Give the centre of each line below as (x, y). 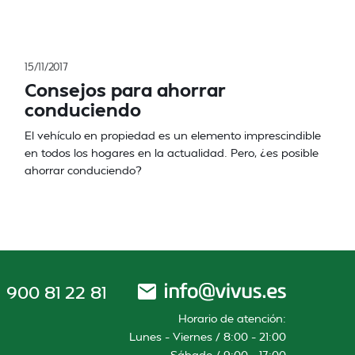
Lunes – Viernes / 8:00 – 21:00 (208, 336)
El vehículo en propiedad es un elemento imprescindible (173, 135)
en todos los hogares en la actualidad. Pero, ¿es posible (172, 153)
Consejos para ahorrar (125, 89)
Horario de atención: (232, 318)
